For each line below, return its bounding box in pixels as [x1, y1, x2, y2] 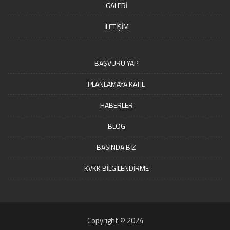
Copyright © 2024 [87, 215, 143, 227]
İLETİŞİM [104, 21, 129, 32]
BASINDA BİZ [97, 142, 136, 153]
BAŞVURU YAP [94, 57, 138, 69]
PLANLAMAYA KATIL [88, 79, 145, 90]
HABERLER [100, 100, 133, 111]
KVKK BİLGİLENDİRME [84, 163, 149, 174]
